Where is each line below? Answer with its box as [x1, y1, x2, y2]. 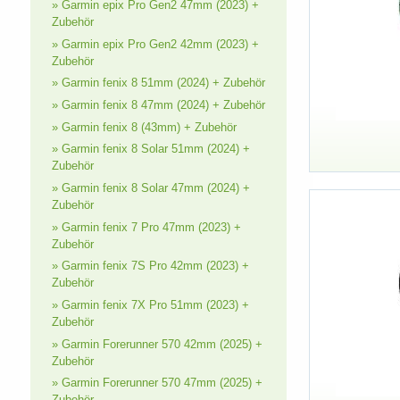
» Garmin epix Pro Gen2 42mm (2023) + [51, 37, 259, 51]
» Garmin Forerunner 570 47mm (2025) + [51, 376, 262, 390]
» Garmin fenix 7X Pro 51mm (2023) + [51, 297, 249, 312]
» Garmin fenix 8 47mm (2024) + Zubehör [51, 97, 265, 112]
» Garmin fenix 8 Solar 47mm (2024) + [51, 180, 250, 195]
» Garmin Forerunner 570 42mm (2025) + [51, 337, 262, 351]
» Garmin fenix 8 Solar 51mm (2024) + [51, 142, 250, 156]
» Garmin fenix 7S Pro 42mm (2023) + [51, 259, 249, 273]
